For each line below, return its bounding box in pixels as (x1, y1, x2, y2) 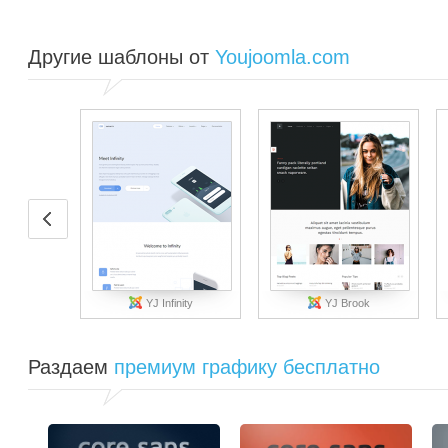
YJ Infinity (142, 297, 193, 309)
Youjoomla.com (215, 46, 350, 68)
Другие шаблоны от (28, 46, 215, 68)
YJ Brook (321, 297, 370, 309)
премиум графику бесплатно (114, 356, 380, 378)
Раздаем (28, 356, 114, 378)
